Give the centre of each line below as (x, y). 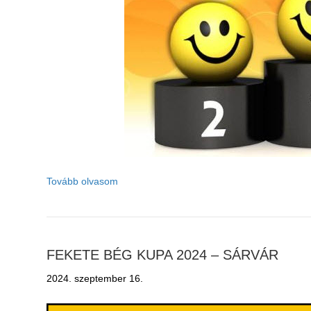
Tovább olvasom (83, 182)
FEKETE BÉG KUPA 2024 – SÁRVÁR (163, 255)
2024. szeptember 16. (95, 279)
